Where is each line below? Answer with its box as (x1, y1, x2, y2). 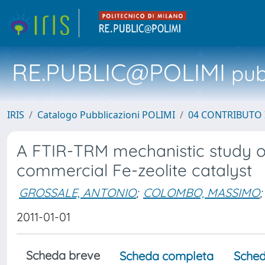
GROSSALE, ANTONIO (19, 185, 136, 200)
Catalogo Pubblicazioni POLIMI (37, 108, 175, 121)
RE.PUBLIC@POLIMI (12, 57, 225, 87)
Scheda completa (119, 248, 214, 263)
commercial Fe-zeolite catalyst (17, 160, 252, 180)
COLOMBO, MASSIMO (143, 185, 260, 200)
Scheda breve (26, 248, 100, 263)
